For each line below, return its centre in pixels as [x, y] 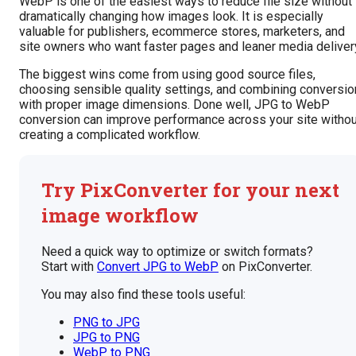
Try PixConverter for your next [190, 190]
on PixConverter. [265, 266]
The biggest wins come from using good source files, [167, 74]
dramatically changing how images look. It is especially [171, 16]
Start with [69, 266]
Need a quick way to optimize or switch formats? [177, 251]
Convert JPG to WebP [158, 266]
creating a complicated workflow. [110, 134]
